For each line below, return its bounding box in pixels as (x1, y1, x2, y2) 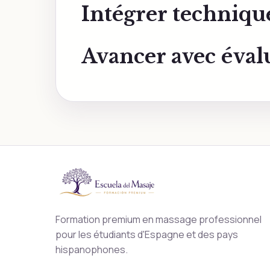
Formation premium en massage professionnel (55, 213, 262, 227)
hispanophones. (55, 243, 128, 257)
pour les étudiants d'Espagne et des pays (55, 228, 238, 242)
